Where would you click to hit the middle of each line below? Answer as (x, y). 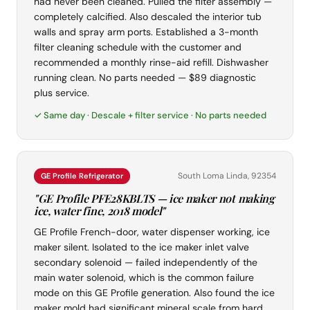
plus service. (62, 93)
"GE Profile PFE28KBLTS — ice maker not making (154, 199)
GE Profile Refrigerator (82, 176)
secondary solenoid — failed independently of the (146, 263)
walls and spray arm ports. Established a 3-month (146, 32)
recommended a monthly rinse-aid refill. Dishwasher (151, 63)
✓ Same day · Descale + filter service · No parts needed (150, 116)
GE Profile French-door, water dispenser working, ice (152, 232)
